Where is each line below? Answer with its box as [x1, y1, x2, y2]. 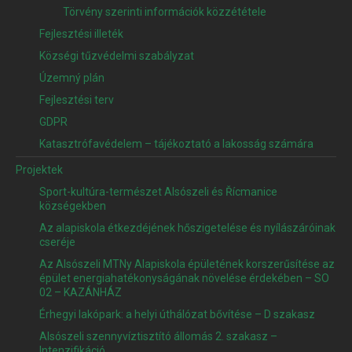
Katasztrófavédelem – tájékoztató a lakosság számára [39, 137, 313, 151]
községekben [39, 200, 106, 213]
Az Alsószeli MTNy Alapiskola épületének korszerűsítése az [39, 258, 335, 271]
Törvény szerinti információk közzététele [63, 5, 266, 19]
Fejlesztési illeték [39, 27, 123, 41]
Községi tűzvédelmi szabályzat [39, 49, 194, 63]
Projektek [16, 163, 63, 177]
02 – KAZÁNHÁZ [39, 286, 122, 299]
